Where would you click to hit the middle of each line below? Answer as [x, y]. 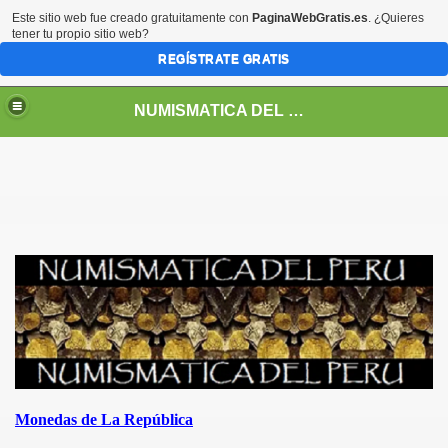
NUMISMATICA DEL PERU [296, 110]
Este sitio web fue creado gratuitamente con [132, 18]
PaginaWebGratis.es [310, 18]
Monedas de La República [104, 419]
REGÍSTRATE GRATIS [224, 59]
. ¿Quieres [396, 18]
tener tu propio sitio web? [80, 34]
